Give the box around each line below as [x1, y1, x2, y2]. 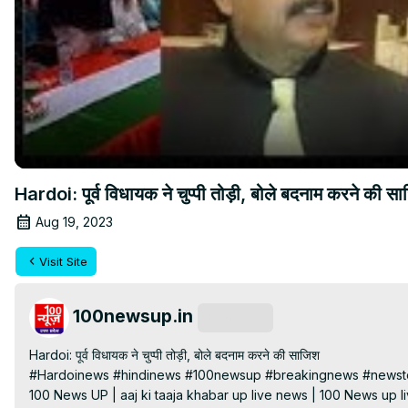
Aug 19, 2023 [36, 213, 113, 229]
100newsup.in [73, 304, 193, 327]
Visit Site [39, 253, 87, 269]
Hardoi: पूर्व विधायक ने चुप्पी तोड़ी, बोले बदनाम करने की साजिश [29, 346, 320, 362]
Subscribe [207, 310, 264, 325]
